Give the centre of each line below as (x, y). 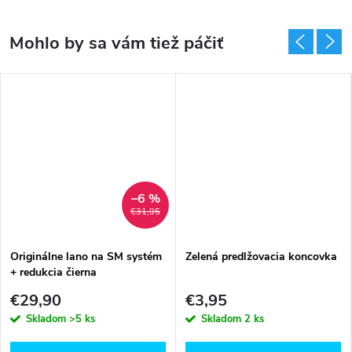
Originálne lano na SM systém (86, 257)
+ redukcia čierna (53, 273)
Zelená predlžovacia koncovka (261, 257)
